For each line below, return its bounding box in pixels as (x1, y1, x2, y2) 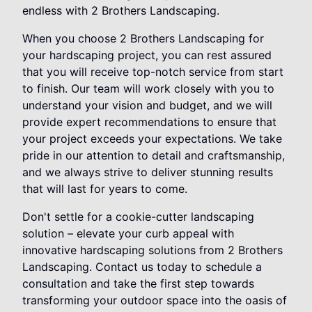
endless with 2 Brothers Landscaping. (22, 3, 219, 18)
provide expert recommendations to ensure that (22, 115, 276, 130)
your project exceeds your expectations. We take (22, 132, 282, 146)
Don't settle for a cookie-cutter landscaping (22, 210, 254, 224)
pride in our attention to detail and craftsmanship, (22, 148, 285, 163)
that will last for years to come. (22, 182, 187, 196)
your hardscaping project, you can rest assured (22, 48, 272, 63)
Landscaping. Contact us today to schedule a (22, 260, 262, 274)
